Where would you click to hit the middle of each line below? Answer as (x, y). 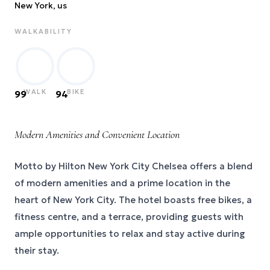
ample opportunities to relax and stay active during (130, 234)
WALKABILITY (43, 31)
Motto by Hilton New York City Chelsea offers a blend (133, 166)
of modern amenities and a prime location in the (122, 183)
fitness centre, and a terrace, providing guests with (129, 217)
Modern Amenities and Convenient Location (97, 134)
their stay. (37, 250)
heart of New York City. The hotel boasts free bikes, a (133, 200)
